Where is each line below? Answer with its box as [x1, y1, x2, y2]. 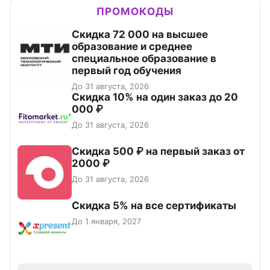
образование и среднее [72, 40, 192, 53]
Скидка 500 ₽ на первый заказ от [72, 145, 245, 158]
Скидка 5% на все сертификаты [72, 199, 236, 212]
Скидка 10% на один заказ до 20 [72, 91, 238, 104]
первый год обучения [72, 64, 181, 77]
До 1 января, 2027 [72, 216, 141, 227]
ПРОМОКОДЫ [96, 5, 174, 18]
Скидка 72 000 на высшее [72, 28, 208, 41]
